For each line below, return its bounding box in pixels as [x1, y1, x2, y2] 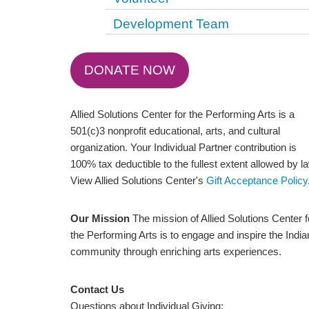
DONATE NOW [84, 63, 175, 78]
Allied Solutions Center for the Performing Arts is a [70, 109, 295, 121]
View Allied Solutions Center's [70, 175, 206, 187]
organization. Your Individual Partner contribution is [70, 142, 297, 154]
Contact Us [70, 284, 124, 296]
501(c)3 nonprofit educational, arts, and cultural [70, 126, 280, 137]
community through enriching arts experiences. [70, 246, 281, 258]
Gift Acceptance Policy [206, 175, 308, 187]
